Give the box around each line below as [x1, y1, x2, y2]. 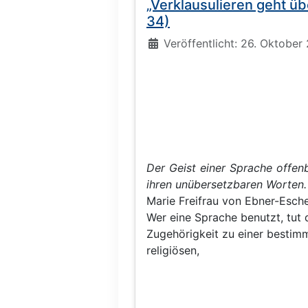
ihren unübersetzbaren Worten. [146, 177, 307, 191]
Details [146, 35, 183, 49]
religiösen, [146, 243, 199, 257]
